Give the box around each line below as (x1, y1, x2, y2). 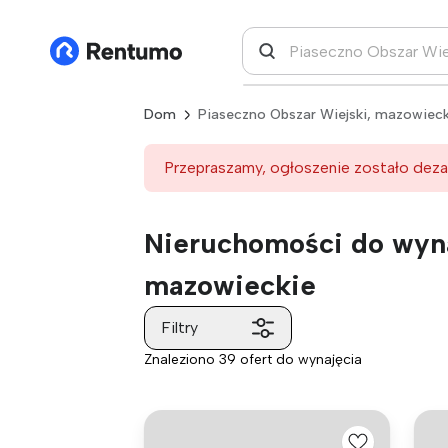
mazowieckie (144, 268, 316, 302)
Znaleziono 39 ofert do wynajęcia (144, 351, 362, 368)
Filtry (161, 318, 198, 337)
